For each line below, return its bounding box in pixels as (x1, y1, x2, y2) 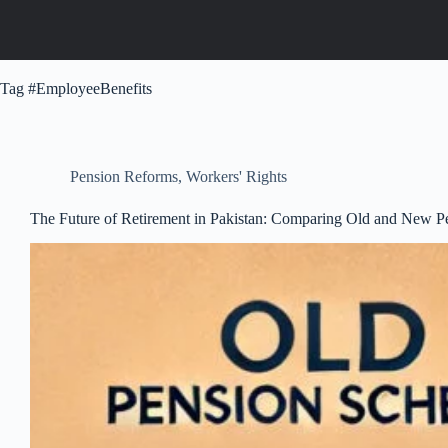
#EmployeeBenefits (24, 80, 152, 97)
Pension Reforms (70, 168, 178, 185)
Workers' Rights (186, 168, 287, 185)
